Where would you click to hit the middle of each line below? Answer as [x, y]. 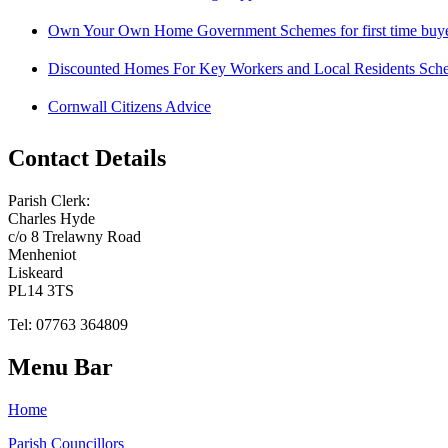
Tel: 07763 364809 [68, 325]
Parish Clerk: [49, 201]
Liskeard [35, 273]
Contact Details [87, 158]
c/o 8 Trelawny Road [74, 237]
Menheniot [42, 255]
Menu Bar [60, 367]
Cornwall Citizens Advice [129, 106]
